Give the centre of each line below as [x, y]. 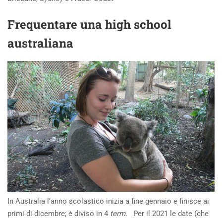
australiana [40, 43]
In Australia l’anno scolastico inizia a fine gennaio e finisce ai [108, 201]
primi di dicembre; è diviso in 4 [58, 213]
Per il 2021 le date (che [170, 213]
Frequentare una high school [89, 24]
